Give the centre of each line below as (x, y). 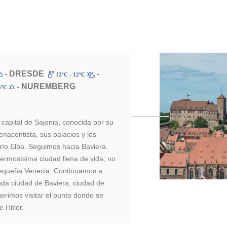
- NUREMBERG (45, 86)
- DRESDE (24, 74)
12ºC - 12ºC (70, 74)
